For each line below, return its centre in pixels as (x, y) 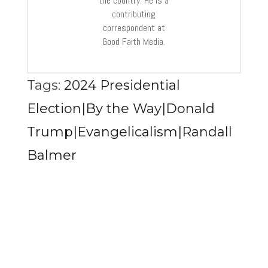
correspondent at (134, 28)
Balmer (51, 156)
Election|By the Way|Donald (121, 109)
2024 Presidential (122, 86)
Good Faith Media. (134, 42)
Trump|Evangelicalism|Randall (129, 132)
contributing (134, 14)
